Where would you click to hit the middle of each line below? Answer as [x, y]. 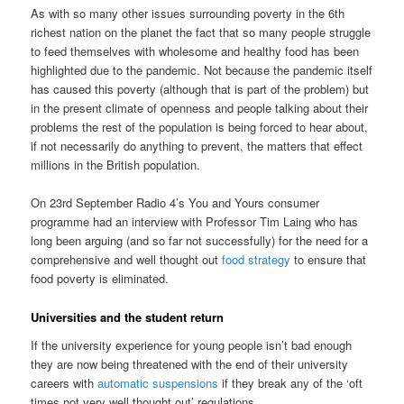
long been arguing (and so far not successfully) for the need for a [200, 241]
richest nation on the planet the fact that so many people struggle [201, 32]
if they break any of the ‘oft [291, 383]
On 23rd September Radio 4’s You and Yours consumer [175, 203]
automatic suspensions [158, 383]
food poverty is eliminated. [100, 279]
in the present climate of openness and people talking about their [200, 108]
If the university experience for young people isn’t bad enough [192, 345]
